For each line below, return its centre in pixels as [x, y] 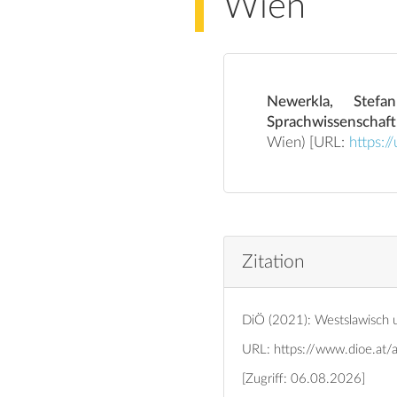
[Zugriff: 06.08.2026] [304, 378]
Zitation [273, 261]
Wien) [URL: [330, 143]
